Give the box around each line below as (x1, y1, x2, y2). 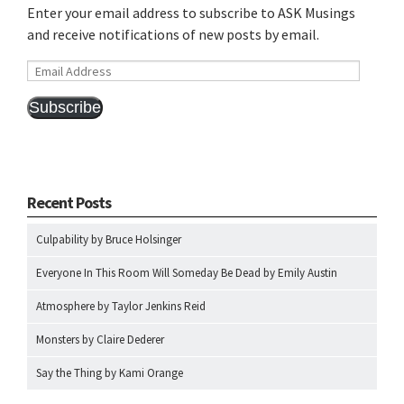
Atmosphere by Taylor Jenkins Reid (36, 298, 206, 314)
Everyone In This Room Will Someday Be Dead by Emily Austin (36, 265, 337, 280)
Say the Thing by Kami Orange (36, 365, 183, 381)
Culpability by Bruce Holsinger (36, 232, 181, 247)
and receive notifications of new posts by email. (27, 25, 319, 43)
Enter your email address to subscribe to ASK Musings (27, 4, 355, 22)
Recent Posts (27, 192, 111, 213)
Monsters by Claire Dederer (36, 332, 164, 347)
